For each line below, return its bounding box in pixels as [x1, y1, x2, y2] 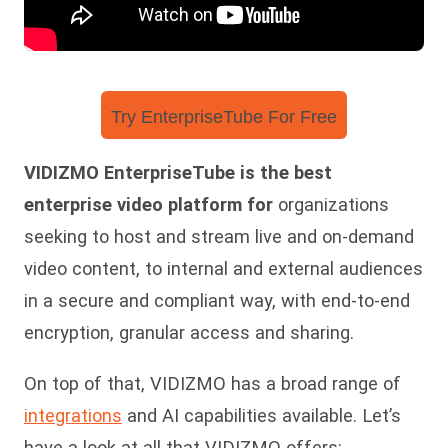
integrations [24, 404, 122, 426]
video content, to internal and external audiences [24, 258, 423, 280]
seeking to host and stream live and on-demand [24, 226, 414, 248]
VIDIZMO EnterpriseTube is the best [24, 162, 332, 184]
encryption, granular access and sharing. [24, 322, 359, 344]
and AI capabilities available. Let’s [122, 404, 401, 426]
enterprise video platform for [24, 194, 273, 216]
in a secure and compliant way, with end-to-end [24, 290, 410, 312]
